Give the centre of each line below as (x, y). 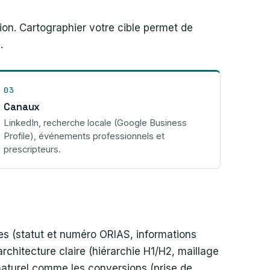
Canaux (22, 107)
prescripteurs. (33, 149)
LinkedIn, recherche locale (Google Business (96, 122)
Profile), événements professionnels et (84, 136)
